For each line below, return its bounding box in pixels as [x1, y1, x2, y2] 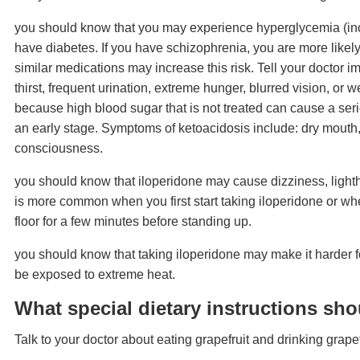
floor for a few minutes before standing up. [14, 214, 252, 228]
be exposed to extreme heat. [14, 267, 175, 281]
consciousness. [14, 141, 103, 155]
